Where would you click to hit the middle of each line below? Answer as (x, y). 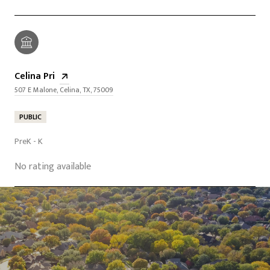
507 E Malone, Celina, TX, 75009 (64, 89)
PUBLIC (30, 117)
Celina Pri (35, 76)
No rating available (53, 166)
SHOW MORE (42, 223)
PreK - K (29, 141)
